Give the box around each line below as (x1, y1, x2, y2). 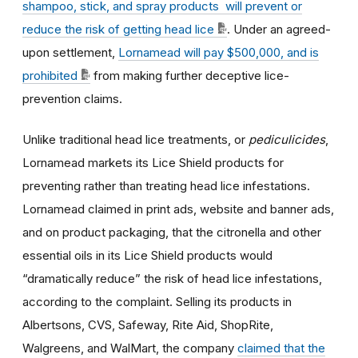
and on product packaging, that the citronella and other (22, 224, 321, 240)
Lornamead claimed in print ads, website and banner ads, (22, 201, 334, 217)
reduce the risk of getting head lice (22, 21, 214, 37)
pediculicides (249, 131, 325, 147)
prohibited (22, 67, 78, 83)
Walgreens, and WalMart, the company (22, 340, 237, 356)
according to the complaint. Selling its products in (22, 293, 292, 309)
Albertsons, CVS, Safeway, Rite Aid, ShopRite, (22, 316, 273, 332)
